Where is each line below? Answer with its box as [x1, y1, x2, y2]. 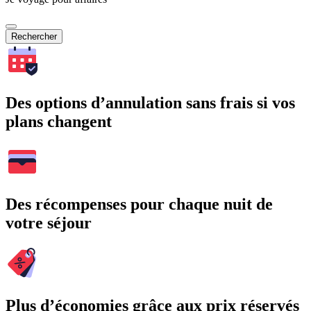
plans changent [6, 112, 112, 131]
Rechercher [11, 31, 57, 42]
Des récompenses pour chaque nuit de [6, 195, 273, 214]
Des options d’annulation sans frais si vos [6, 94, 295, 112]
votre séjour [6, 214, 92, 233]
